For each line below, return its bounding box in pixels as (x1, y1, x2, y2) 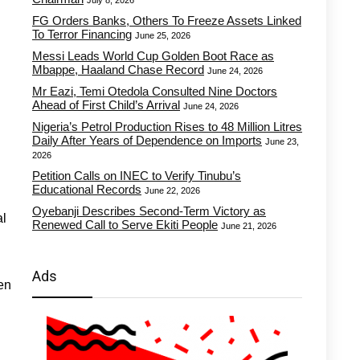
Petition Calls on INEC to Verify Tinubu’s (32, 169, 241, 182)
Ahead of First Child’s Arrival (32, 98, 180, 112)
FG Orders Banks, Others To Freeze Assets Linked (32, 14, 301, 27)
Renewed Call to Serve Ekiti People (32, 218, 218, 231)
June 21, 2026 (221, 221, 276, 231)
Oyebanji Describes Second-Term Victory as (32, 204, 266, 218)
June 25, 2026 (135, 31, 190, 40)
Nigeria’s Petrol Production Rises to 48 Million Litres (32, 120, 302, 133)
